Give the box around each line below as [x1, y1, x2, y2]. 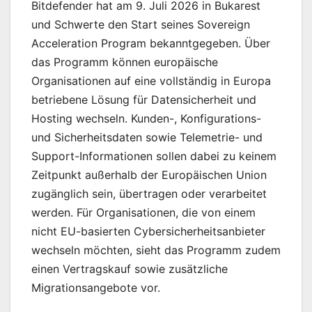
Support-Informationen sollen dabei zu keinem [31, 149, 276, 164]
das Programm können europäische [31, 55, 218, 70]
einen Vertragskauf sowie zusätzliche [31, 262, 228, 276]
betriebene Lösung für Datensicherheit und [31, 93, 256, 107]
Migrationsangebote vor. [31, 281, 160, 295]
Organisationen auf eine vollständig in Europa [31, 74, 271, 88]
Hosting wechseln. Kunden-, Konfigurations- [31, 111, 261, 126]
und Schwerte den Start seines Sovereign [31, 17, 250, 32]
